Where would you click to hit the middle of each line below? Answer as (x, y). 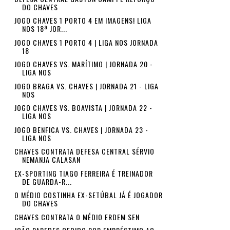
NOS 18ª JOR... (44, 28)
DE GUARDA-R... (47, 181)
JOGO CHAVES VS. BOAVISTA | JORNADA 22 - (83, 108)
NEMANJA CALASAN (51, 159)
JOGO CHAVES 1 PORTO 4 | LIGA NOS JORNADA (86, 42)
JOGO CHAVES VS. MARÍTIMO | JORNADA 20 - (83, 64)
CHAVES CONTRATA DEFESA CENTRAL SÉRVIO (84, 151)
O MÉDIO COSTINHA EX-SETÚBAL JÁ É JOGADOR (88, 195)
